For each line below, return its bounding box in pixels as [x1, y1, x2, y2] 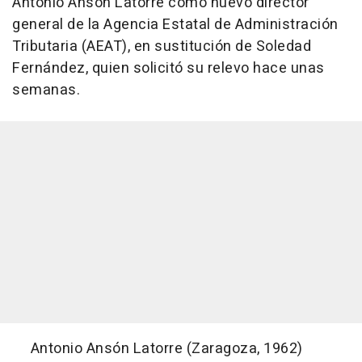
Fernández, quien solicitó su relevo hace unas [12, 57, 325, 79]
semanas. [12, 78, 80, 101]
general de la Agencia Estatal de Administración [12, 13, 339, 36]
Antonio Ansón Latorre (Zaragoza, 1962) [12, 337, 303, 360]
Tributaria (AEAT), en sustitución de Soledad [12, 35, 311, 57]
